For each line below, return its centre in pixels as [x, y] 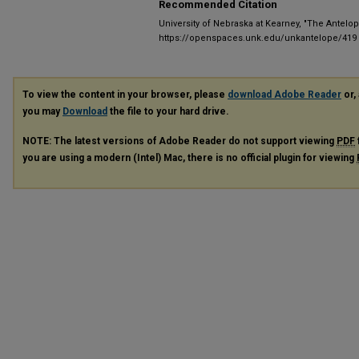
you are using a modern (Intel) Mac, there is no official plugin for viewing [190, 157]
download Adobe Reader [284, 95]
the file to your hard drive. [168, 111]
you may [42, 111]
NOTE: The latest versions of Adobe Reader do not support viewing [179, 141]
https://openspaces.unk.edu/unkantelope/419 [258, 38]
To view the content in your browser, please [125, 95]
